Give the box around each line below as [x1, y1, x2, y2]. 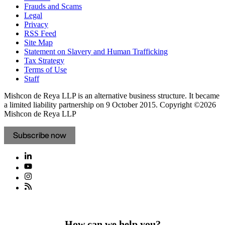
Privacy [24, 20, 48, 29]
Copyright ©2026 [158, 100, 216, 109]
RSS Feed [24, 29, 56, 38]
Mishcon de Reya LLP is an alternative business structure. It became [4, 91, 219, 100]
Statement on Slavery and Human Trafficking [24, 47, 168, 56]
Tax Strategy [24, 56, 64, 65]
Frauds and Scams [24, 2, 82, 11]
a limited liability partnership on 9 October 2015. [4, 100, 158, 109]
